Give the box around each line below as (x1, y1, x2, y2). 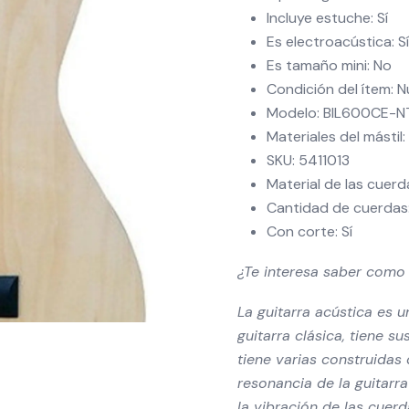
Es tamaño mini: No (267, 56, 392, 75)
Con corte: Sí (267, 222, 352, 241)
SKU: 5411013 (267, 151, 350, 170)
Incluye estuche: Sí (267, 8, 388, 27)
